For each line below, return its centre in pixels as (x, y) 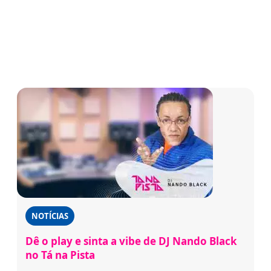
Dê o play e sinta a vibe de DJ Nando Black (131, 241)
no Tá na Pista (60, 255)
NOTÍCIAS (50, 216)
